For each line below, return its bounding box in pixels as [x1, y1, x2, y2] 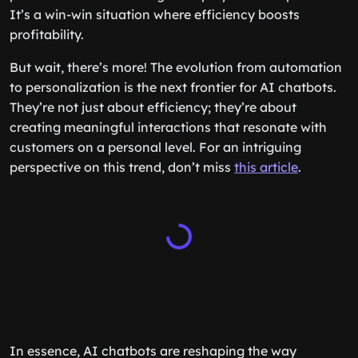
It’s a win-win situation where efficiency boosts [10, 6, 300, 22]
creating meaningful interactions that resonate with [10, 119, 327, 135]
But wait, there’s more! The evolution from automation [10, 59, 342, 75]
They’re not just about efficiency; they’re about [10, 99, 296, 115]
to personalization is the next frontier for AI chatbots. [10, 79, 336, 95]
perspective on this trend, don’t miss [10, 159, 234, 175]
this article [234, 159, 298, 175]
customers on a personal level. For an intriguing [10, 139, 301, 155]
